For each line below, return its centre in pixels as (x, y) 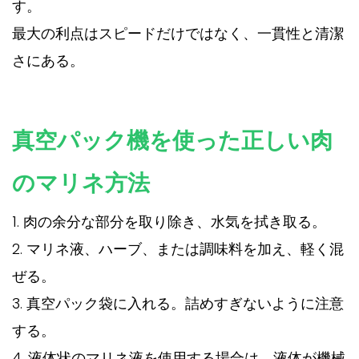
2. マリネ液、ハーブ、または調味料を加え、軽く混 (178, 249)
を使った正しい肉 (241, 141)
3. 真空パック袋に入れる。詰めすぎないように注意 (178, 304)
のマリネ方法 (81, 184)
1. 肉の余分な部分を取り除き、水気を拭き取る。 (169, 222)
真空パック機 (81, 141)
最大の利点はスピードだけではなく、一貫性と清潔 (178, 34)
